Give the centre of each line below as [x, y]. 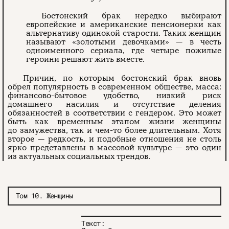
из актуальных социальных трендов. [79, 157]
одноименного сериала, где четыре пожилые [124, 51]
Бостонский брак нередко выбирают [131, 16]
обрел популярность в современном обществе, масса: [114, 87]
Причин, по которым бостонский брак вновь [122, 78]
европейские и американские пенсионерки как [124, 25]
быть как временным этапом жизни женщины [114, 122]
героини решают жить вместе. [86, 60]
